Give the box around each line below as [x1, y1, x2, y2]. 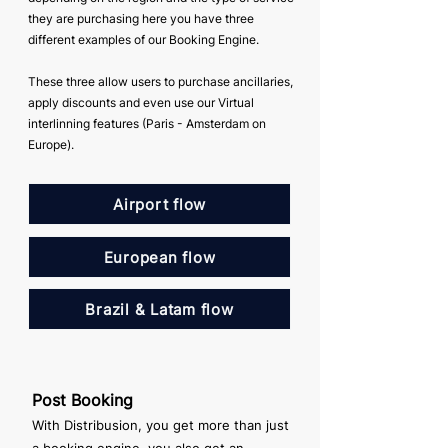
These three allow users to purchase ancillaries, [28, 74, 293, 89]
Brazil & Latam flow [85, 299, 234, 319]
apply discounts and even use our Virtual [28, 95, 254, 110]
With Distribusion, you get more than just [32, 417, 289, 433]
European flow [103, 247, 216, 267]
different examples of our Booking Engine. [28, 32, 259, 47]
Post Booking [32, 390, 133, 410]
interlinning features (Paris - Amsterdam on [28, 116, 266, 131]
